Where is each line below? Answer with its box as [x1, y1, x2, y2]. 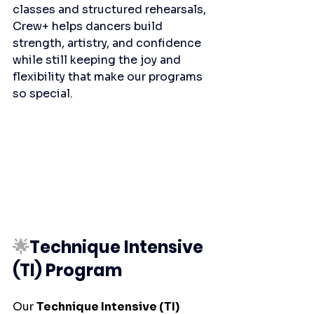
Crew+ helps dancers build [13, 19, 165, 34]
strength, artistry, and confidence [13, 36, 204, 51]
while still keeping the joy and [13, 53, 184, 68]
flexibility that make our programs [13, 69, 205, 85]
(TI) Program [13, 258, 122, 282]
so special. [13, 86, 73, 102]
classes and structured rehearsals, [13, 2, 209, 18]
